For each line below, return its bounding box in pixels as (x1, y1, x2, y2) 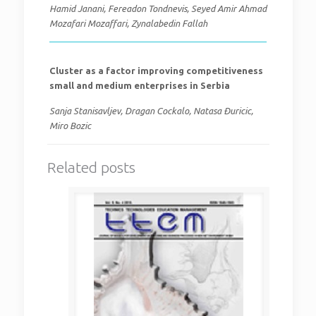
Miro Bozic (49, 121, 91, 130)
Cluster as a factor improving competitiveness (49, 66, 263, 75)
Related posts (47, 159, 135, 176)
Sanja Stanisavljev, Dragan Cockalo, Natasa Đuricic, (49, 106, 253, 116)
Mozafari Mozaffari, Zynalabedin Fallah (49, 18, 207, 28)
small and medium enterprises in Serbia (49, 80, 230, 90)
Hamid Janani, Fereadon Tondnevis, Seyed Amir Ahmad (49, 4, 267, 13)
